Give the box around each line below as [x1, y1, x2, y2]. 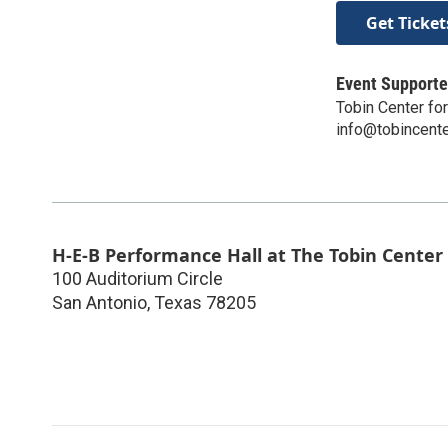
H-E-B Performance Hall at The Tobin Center [52, 242, 443, 267]
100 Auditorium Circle [52, 267, 223, 289]
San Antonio [52, 291, 147, 313]
